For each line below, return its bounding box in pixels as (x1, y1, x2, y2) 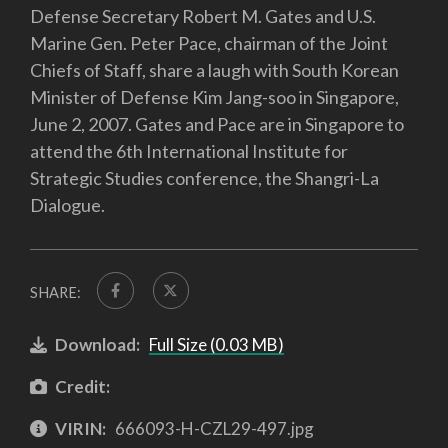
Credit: (55, 376, 110, 398)
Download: (55, 334, 140, 356)
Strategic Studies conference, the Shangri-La (30, 167, 379, 190)
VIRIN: (55, 417, 106, 439)
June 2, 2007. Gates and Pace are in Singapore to (30, 113, 404, 136)
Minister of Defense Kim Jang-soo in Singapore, (30, 86, 399, 109)
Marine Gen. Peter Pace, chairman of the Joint (30, 32, 388, 55)
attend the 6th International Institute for (30, 140, 348, 163)
